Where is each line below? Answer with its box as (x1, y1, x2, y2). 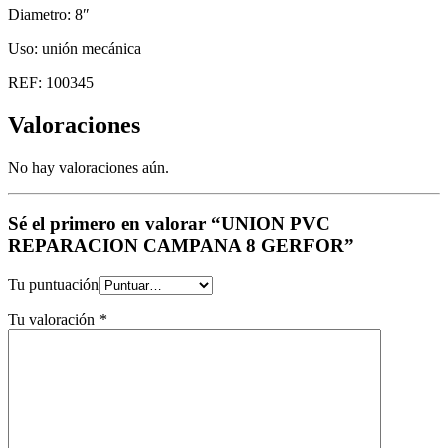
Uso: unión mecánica (8, 39, 141, 57)
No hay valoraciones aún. (8, 158, 169, 176)
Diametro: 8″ (8, 5, 90, 23)
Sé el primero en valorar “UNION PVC (8, 213, 330, 235)
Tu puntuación (8, 276, 99, 294)
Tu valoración (8, 311, 99, 329)
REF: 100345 (8, 73, 94, 91)
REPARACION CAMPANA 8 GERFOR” (8, 235, 354, 257)
